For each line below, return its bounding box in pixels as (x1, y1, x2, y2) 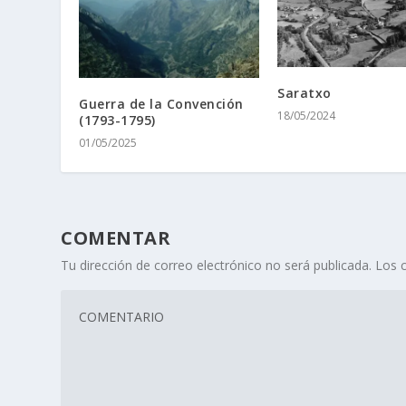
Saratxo (277, 84, 332, 102)
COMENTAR (61, 226, 171, 251)
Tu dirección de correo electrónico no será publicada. (61, 256, 372, 275)
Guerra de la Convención (79, 95, 244, 113)
